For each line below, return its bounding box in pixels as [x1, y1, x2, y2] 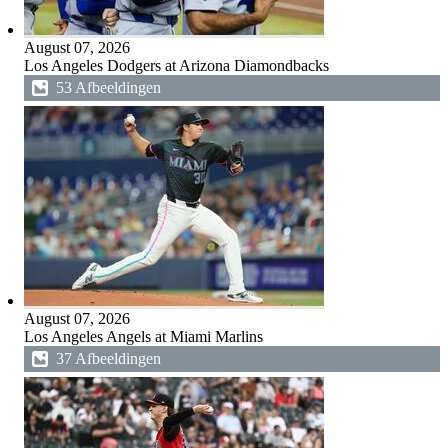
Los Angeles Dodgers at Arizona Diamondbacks [23, 57, 329, 74]
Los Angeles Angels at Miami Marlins [23, 328, 263, 345]
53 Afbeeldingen [55, 79, 161, 96]
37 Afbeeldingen [55, 350, 161, 367]
